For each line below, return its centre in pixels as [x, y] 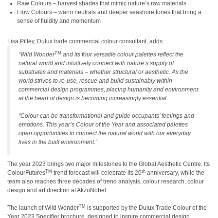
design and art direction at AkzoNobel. [57, 190]
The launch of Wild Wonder [43, 208]
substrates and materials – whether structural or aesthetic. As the [103, 72]
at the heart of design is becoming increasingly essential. [93, 98]
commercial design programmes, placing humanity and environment [108, 90]
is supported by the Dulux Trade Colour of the [146, 208]
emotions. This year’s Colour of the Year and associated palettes [103, 125]
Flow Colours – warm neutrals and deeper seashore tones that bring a [109, 12]
